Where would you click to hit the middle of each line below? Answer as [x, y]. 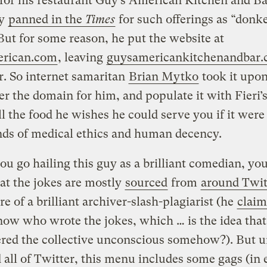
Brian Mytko [164, 76]
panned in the [47, 19]
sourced [146, 182]
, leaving [82, 57]
